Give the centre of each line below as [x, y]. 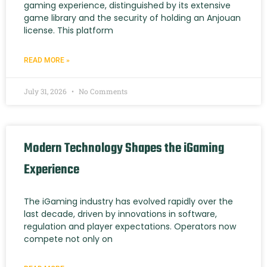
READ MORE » [47, 60]
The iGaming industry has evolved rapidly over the [128, 201]
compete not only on [68, 239]
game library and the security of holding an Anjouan [132, 18]
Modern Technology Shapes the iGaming [124, 148]
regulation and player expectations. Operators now [130, 226]
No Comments [102, 91]
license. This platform [69, 30]
